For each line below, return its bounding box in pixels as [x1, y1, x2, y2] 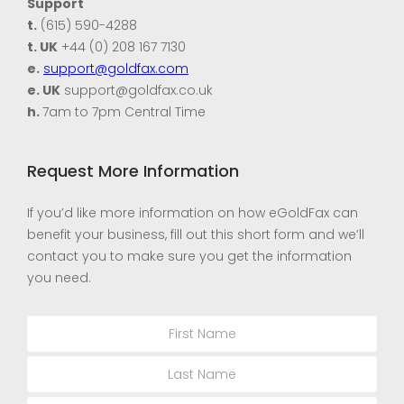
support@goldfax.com [43, 60, 188, 78]
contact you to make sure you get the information [27, 247, 352, 266]
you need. [27, 269, 91, 288]
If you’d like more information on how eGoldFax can [27, 204, 358, 223]
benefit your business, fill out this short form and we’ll [27, 225, 364, 244]
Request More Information [27, 160, 239, 183]
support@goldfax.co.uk [60, 81, 213, 100]
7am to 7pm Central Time [42, 103, 206, 122]
